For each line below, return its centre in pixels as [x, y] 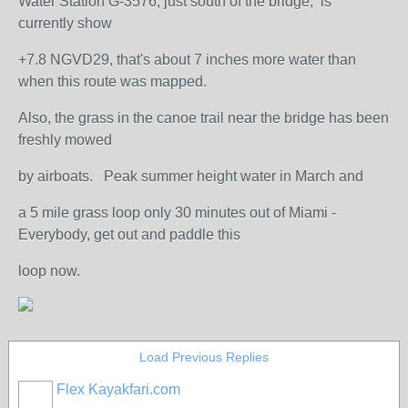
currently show [65, 23]
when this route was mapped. [112, 82]
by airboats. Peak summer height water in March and [191, 176]
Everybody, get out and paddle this [129, 235]
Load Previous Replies [204, 357]
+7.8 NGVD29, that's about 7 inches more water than [187, 60]
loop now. [49, 271]
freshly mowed [65, 140]
